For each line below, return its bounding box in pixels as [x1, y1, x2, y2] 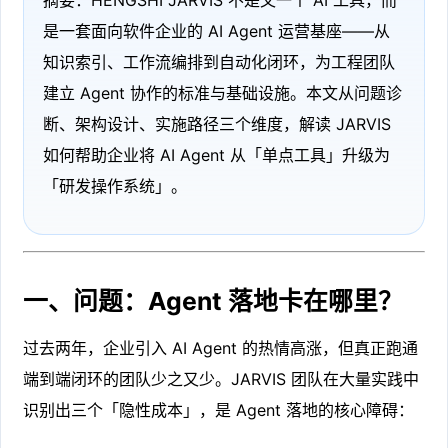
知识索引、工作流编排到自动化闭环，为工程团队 [42, 51, 395, 72]
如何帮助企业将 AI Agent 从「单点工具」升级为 [42, 144, 390, 165]
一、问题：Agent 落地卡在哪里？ [23, 285, 404, 316]
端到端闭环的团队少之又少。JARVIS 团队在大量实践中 [23, 368, 420, 389]
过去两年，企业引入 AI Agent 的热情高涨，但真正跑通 [23, 337, 419, 358]
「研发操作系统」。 [42, 175, 187, 196]
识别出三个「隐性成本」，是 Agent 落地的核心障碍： [23, 399, 415, 420]
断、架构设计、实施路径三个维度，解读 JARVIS [42, 113, 391, 134]
